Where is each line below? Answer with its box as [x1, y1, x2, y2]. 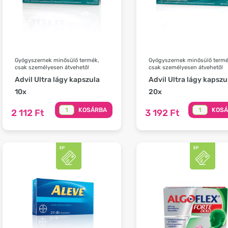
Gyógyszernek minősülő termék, [15, 57, 99, 64]
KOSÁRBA [78, 106, 107, 114]
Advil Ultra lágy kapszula [15, 75, 100, 84]
